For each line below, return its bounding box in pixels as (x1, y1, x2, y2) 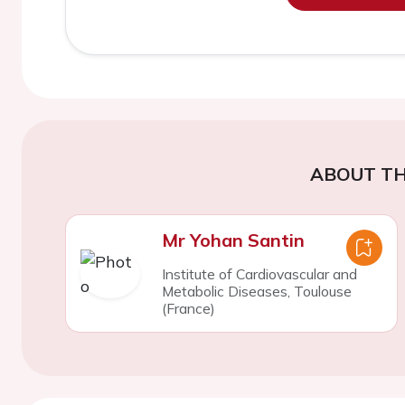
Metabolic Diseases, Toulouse (161, 282, 352, 300)
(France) (161, 299, 215, 317)
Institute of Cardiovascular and (161, 265, 357, 283)
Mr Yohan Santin (161, 229, 305, 251)
